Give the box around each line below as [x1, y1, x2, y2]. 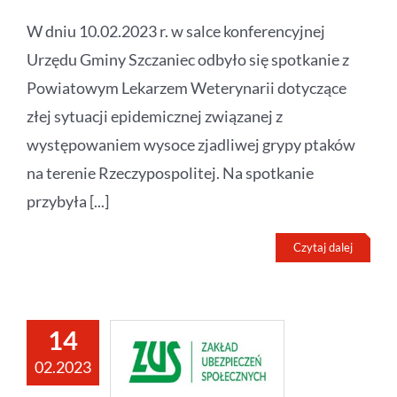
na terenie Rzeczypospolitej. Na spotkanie [27, 162, 314, 183]
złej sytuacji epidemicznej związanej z [27, 105, 283, 126]
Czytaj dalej [293, 239, 353, 254]
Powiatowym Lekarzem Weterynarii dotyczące [27, 77, 346, 97]
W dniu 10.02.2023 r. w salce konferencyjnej [27, 20, 325, 41]
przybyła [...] [27, 191, 109, 211]
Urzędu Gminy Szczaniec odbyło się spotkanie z [27, 49, 349, 69]
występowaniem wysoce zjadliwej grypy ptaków [27, 134, 355, 154]
